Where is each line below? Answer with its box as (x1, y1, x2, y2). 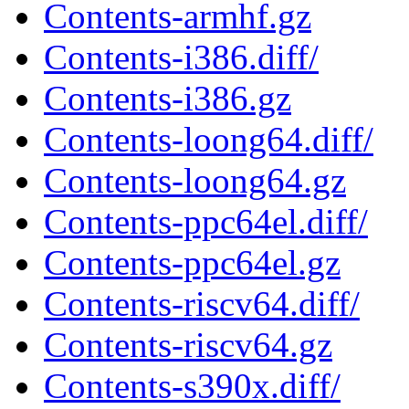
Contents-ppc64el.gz (44, 243, 341, 283)
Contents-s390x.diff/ (44, 366, 341, 406)
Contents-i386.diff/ (44, 37, 319, 78)
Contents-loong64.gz (44, 161, 346, 201)
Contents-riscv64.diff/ (44, 284, 360, 324)
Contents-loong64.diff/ (44, 120, 373, 160)
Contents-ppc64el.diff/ (44, 202, 368, 242)
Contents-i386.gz (44, 79, 291, 119)
